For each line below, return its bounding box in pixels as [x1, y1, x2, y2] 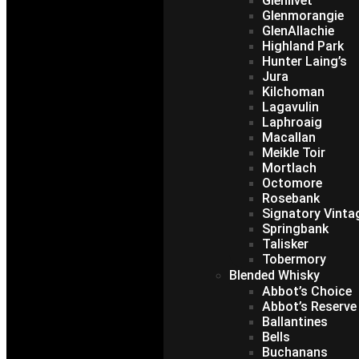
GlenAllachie [261, 23, 334, 38]
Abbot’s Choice [261, 284, 352, 299]
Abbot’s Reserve [261, 299, 357, 314]
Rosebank [261, 191, 320, 206]
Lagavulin [261, 99, 319, 115]
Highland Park [261, 38, 344, 54]
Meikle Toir [261, 145, 325, 160]
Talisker [261, 236, 309, 252]
